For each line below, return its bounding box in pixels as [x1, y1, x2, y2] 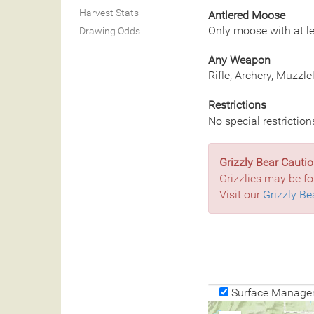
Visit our [219, 188, 263, 201]
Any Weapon [208, 53, 271, 67]
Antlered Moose [208, 8, 285, 22]
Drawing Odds [79, 25, 140, 36]
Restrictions [208, 98, 266, 111]
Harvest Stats [79, 7, 139, 18]
